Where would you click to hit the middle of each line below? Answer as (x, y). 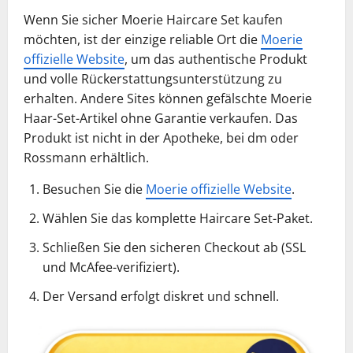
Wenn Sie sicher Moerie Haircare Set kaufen (153, 19)
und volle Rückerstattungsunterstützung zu (153, 78)
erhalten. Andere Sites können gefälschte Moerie (168, 98)
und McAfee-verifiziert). (111, 267)
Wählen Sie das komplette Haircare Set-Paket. (178, 218)
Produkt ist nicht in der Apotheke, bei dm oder (161, 137)
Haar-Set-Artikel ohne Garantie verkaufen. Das (161, 118)
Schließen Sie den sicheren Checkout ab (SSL (174, 247)
